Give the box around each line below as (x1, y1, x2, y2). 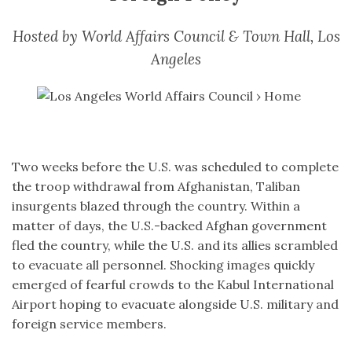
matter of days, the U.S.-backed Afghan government (12, 218, 327, 234)
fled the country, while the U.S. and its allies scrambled (12, 237, 338, 254)
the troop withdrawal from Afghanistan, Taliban (12, 178, 300, 195)
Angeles (151, 49, 201, 69)
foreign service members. (12, 316, 167, 332)
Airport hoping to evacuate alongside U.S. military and (12, 296, 339, 313)
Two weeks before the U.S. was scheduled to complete (12, 159, 339, 175)
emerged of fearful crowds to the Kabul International (12, 277, 334, 293)
